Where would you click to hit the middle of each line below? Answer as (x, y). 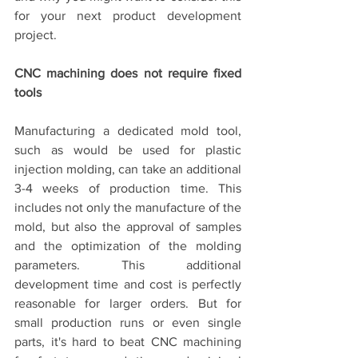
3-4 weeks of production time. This (128, 189)
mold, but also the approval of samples (128, 227)
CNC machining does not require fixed (128, 74)
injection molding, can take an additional (128, 169)
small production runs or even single (128, 323)
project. (36, 35)
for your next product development (128, 16)
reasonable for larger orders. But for (128, 304)
